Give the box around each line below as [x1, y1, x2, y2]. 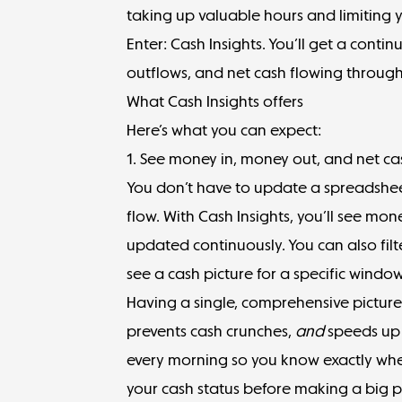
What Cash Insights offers [127, 92, 304, 110]
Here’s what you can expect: [127, 120, 322, 139]
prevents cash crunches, [127, 321, 296, 340]
